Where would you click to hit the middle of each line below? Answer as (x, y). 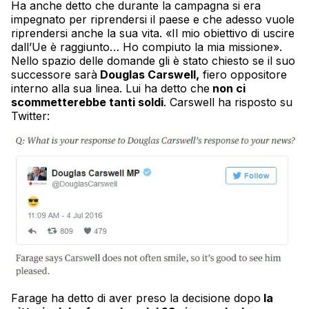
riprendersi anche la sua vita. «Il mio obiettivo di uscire (153, 33)
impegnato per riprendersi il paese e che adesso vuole (153, 19)
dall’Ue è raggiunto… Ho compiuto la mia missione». (147, 47)
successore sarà (54, 74)
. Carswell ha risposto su (228, 102)
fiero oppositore (243, 74)
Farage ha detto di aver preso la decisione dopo (136, 298)
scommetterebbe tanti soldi (87, 102)
